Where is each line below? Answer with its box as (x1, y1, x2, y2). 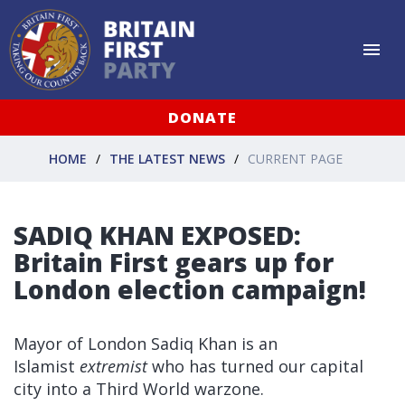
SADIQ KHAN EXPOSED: (14, 218, 301, 252)
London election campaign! (14, 272, 366, 306)
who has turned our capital (147, 355, 363, 377)
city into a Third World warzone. (14, 378, 264, 400)
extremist (80, 355, 147, 377)
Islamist (14, 355, 80, 377)
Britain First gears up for (14, 245, 334, 279)
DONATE (168, 108, 237, 127)
